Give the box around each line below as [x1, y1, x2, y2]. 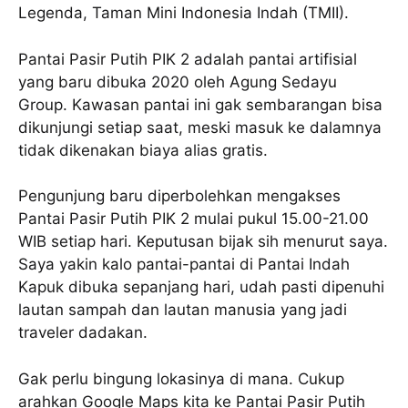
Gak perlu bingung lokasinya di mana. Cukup [18, 369, 344, 388]
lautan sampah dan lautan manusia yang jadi [18, 301, 347, 320]
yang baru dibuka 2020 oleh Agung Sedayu [18, 72, 337, 91]
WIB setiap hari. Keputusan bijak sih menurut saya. [18, 232, 388, 251]
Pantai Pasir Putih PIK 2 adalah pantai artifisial [18, 49, 357, 68]
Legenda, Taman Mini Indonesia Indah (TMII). [18, 4, 349, 23]
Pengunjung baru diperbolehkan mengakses [18, 187, 341, 206]
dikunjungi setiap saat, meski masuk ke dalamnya [18, 117, 382, 137]
